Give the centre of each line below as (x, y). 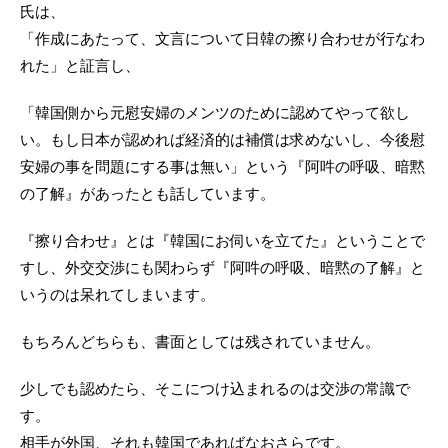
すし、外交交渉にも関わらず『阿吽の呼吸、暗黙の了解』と (222, 268)
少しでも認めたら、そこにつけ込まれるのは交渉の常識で (215, 389)
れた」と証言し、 (80, 66)
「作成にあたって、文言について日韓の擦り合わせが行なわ (222, 39)
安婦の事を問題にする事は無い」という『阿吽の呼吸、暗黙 (222, 167)
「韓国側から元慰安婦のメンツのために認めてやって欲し (215, 113)
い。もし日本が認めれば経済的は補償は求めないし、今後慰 (222, 140)
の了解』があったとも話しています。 (147, 194)
